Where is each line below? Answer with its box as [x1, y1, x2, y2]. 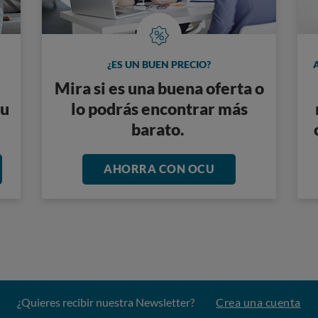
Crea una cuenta [216, 295, 301, 309]
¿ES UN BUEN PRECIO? [107, 58, 211, 71]
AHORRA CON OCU [104, 162, 214, 176]
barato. [131, 119, 187, 140]
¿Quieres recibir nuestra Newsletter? [17, 295, 195, 309]
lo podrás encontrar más [70, 99, 248, 119]
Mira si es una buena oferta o [54, 78, 264, 99]
